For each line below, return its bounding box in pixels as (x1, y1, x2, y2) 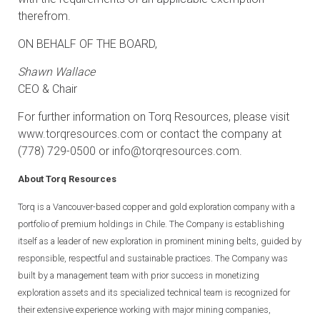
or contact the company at (144, 127, 281, 141)
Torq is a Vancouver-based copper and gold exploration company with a (18, 201, 295, 212)
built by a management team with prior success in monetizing (18, 270, 259, 281)
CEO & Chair (18, 82, 77, 96)
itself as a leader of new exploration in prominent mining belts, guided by (18, 236, 301, 246)
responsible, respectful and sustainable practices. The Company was (18, 253, 288, 264)
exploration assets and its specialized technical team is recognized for (18, 287, 290, 298)
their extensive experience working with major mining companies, (18, 304, 271, 315)
